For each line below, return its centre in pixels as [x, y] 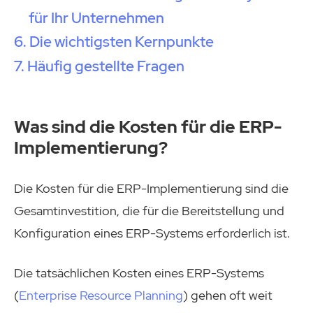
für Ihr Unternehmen [97, 18]
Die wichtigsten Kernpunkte [122, 42]
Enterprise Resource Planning [101, 295]
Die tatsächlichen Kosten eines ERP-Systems [139, 272]
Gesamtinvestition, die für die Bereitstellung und [149, 210]
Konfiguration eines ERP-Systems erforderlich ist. [152, 233]
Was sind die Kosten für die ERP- [148, 127]
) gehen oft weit [228, 295]
